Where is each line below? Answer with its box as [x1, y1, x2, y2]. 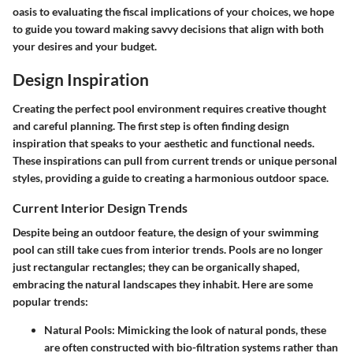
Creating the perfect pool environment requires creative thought [13, 102, 326, 115]
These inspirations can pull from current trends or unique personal [13, 154, 337, 167]
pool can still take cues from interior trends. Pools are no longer [13, 243, 323, 257]
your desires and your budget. [13, 39, 157, 53]
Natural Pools [44, 323, 112, 337]
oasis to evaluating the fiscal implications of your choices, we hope [13, 4, 334, 18]
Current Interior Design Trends [13, 200, 188, 215]
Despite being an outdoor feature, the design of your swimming [13, 225, 318, 240]
